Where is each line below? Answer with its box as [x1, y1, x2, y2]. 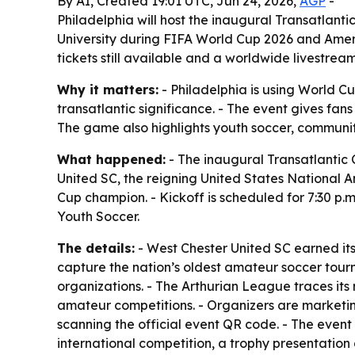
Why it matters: [57, 82, 158, 98]
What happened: [57, 151, 166, 168]
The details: [57, 240, 135, 257]
